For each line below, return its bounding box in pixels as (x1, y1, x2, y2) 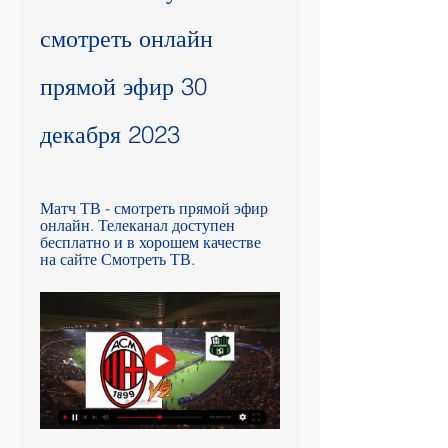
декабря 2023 (40, 120, 180, 149)
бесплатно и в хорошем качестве (40, 232, 261, 252)
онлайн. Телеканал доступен (40, 215, 235, 235)
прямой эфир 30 (40, 72, 207, 101)
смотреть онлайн (40, 24, 213, 53)
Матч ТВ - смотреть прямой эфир (40, 198, 268, 218)
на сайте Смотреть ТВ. (40, 249, 195, 269)
